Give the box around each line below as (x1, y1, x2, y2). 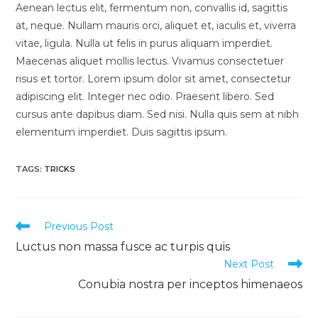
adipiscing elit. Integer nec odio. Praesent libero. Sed (16, 89, 275, 103)
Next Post (223, 257, 274, 270)
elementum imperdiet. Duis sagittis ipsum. (16, 125, 228, 138)
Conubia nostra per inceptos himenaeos (77, 277, 302, 291)
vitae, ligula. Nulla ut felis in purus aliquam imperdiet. (16, 36, 273, 50)
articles (15, 245, 50, 259)
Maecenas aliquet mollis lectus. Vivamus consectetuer (16, 54, 285, 67)
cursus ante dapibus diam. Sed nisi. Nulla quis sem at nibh (16, 107, 300, 121)
